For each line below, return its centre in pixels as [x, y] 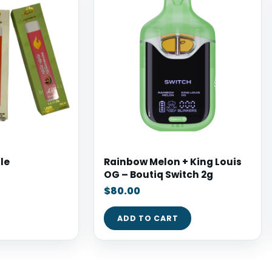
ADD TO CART [148, 218]
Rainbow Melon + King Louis [173, 162]
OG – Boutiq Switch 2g [158, 175]
